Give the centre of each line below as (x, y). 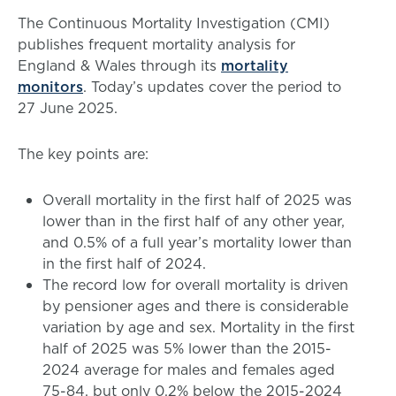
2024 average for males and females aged (189, 369)
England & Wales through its (119, 65)
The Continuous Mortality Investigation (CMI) (174, 23)
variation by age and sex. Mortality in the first (198, 327)
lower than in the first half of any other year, (194, 221)
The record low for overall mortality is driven (195, 285)
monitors (50, 87)
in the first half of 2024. (124, 263)
